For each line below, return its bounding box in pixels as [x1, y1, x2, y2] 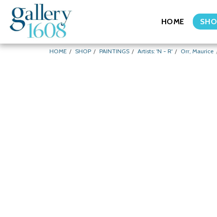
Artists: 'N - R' [138, 47, 172, 55]
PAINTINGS [99, 47, 129, 55]
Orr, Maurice [181, 47, 214, 55]
